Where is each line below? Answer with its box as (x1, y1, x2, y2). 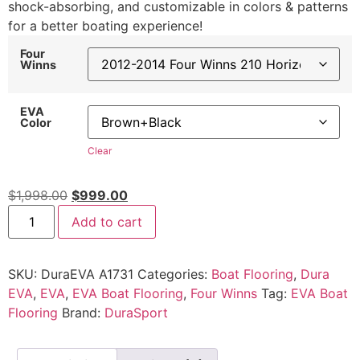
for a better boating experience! (8, 17, 202, 34)
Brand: (62, 305, 104, 321)
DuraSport (104, 305, 168, 321)
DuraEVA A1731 (41, 266, 133, 283)
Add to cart (72, 214, 143, 231)
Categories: (137, 266, 211, 283)
